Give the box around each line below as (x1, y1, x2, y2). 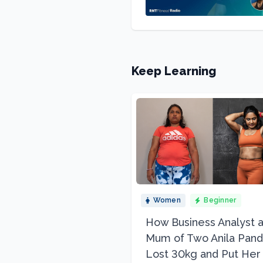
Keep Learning (131, 64, 216, 78)
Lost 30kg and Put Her (146, 248, 261, 261)
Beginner (204, 196, 237, 205)
